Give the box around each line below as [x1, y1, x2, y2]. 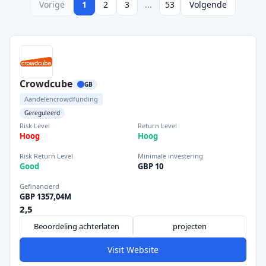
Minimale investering [138, 151, 203, 160]
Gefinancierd [20, 182, 59, 191]
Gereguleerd [24, 109, 60, 117]
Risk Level [20, 121, 50, 130]
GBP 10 [138, 161, 163, 172]
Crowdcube [20, 77, 72, 90]
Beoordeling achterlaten [33, 221, 119, 232]
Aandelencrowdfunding [24, 94, 98, 103]
